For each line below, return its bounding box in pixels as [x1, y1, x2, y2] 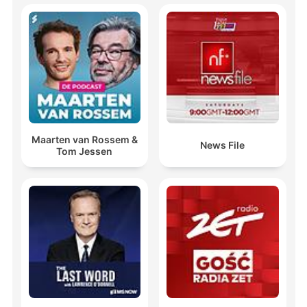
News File [200, 139, 245, 151]
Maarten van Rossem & [31, 133, 138, 145]
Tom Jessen [56, 145, 113, 157]
